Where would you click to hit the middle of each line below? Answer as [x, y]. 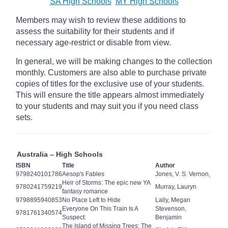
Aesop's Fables [83, 174]
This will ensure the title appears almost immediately [110, 95]
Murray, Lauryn [176, 187]
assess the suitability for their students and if [95, 32]
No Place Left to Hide [91, 200]
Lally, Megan [173, 200]
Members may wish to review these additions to [101, 20]
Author [165, 166]
